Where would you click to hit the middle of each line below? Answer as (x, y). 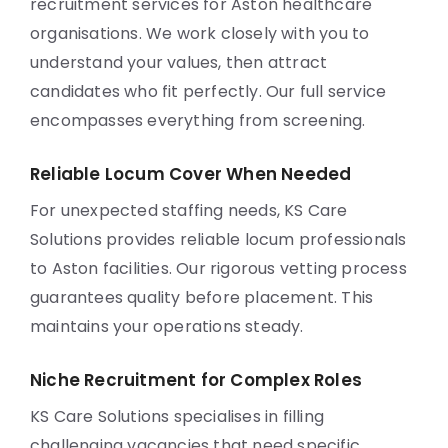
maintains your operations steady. (167, 326)
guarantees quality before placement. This (202, 297)
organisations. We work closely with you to (200, 33)
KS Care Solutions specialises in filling (177, 416)
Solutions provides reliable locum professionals (218, 239)
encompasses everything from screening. (198, 120)
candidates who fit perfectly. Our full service (208, 91)
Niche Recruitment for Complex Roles (196, 380)
